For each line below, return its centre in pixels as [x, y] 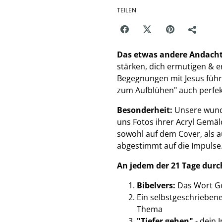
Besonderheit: [145, 110]
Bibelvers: [156, 185]
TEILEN [127, 10]
